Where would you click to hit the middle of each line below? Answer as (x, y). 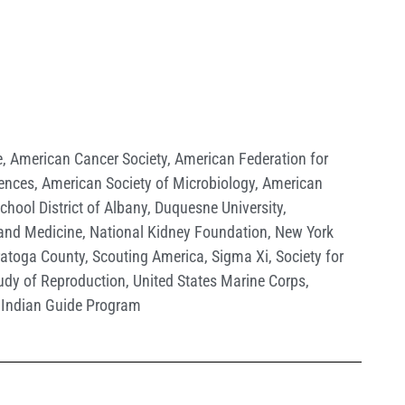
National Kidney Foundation (179, 232)
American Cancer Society (89, 159)
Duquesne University (219, 208)
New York (304, 232)
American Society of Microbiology (148, 184)
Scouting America (148, 257)
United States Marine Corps (219, 281)
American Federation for (251, 159)
